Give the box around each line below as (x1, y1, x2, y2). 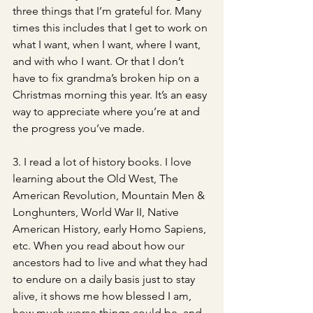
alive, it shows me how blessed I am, (13, 289, 194, 303)
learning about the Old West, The (13, 172, 181, 185)
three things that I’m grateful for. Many (13, 4, 204, 17)
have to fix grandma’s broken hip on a (13, 71, 202, 85)
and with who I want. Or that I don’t (13, 54, 187, 68)
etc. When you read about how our (13, 239, 187, 252)
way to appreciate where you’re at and (13, 105, 203, 118)
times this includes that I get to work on (13, 21, 210, 34)
